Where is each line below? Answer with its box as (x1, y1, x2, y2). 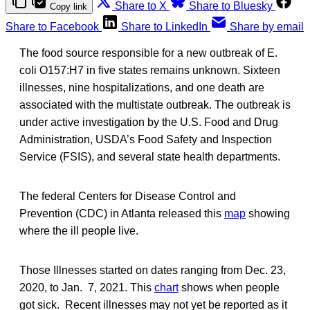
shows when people (179, 281, 280, 293)
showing (246, 207, 290, 219)
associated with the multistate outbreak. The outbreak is (19, 98, 291, 111)
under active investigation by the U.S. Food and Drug (19, 116, 278, 128)
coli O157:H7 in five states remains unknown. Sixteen (19, 64, 280, 76)
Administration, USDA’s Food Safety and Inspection (19, 133, 272, 145)
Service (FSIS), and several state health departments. (19, 150, 280, 163)
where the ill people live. (19, 224, 138, 237)
